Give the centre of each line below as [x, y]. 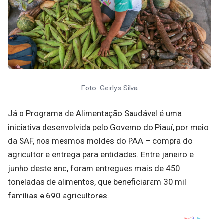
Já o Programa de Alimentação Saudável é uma [95, 114]
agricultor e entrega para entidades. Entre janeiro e [101, 155]
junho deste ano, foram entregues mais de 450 [94, 168]
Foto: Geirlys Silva [109, 88]
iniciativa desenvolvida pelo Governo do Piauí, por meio [108, 127]
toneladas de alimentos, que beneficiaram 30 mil [97, 182]
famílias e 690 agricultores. [58, 196]
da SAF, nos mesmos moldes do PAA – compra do [100, 141]
